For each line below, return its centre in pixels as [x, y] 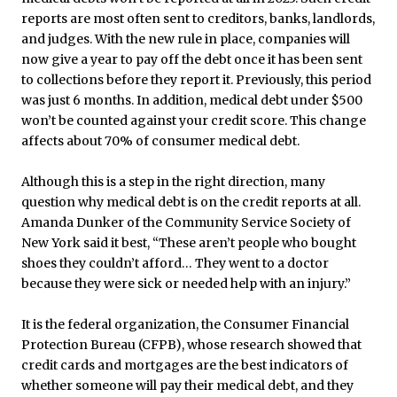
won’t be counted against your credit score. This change [194, 121]
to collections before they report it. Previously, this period [196, 80]
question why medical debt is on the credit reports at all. [191, 202]
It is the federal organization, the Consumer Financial [185, 324]
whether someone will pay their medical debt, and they [187, 385]
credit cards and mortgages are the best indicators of [185, 365]
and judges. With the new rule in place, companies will [186, 39]
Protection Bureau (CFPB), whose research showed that [191, 345]
